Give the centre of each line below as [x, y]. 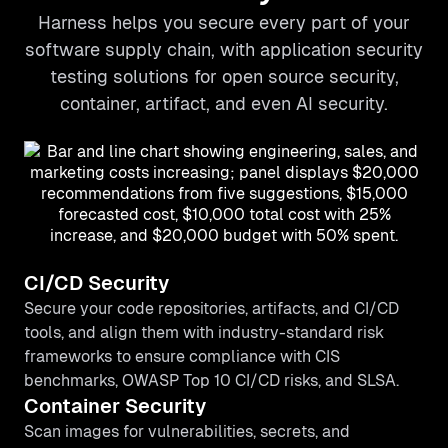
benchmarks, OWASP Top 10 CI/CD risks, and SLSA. [211, 380]
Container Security [115, 406]
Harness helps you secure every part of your [224, 22]
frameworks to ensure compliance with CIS [182, 356]
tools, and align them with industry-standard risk [204, 332]
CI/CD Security [96, 283]
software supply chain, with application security [224, 49]
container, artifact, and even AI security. [224, 103]
